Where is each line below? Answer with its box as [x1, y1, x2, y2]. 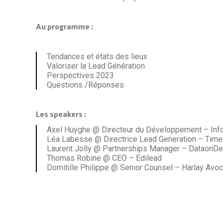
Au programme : [36, 22, 93, 32]
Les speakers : [36, 110, 86, 119]
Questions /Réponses [47, 80, 124, 90]
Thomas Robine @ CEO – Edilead [47, 153, 162, 163]
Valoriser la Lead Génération [47, 61, 145, 71]
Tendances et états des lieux [47, 52, 147, 62]
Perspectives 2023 [47, 71, 114, 81]
